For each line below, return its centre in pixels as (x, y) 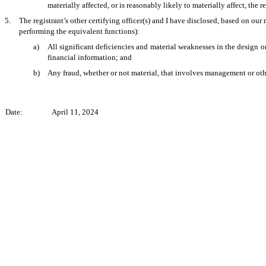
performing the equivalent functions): (79, 31)
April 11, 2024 (75, 112)
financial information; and (90, 57)
